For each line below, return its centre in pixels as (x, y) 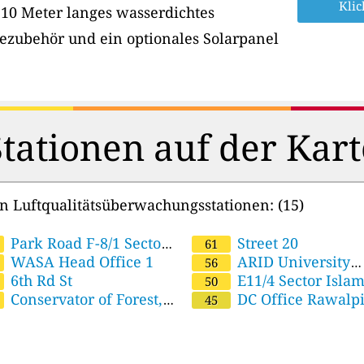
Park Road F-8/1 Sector (87, 243)
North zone (228, 243)
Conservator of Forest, (84, 299)
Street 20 (266, 243)
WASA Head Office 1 (80, 261)
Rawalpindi (230, 280)
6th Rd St (39, 280)
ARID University (292, 261)
